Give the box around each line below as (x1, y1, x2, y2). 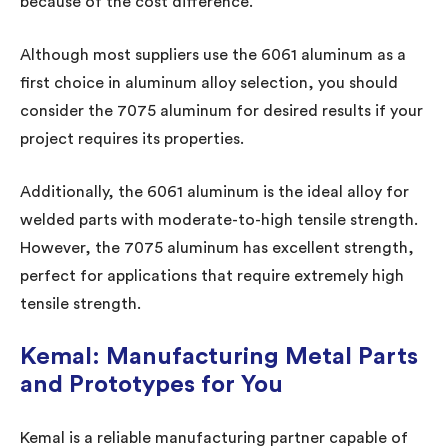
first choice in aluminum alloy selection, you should (20, 74, 398, 91)
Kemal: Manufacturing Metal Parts (20, 344, 418, 369)
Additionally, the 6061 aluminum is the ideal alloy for (20, 183, 409, 200)
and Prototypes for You (20, 372, 283, 397)
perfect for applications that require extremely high (20, 267, 404, 284)
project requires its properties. (20, 130, 244, 147)
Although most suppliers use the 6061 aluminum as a (20, 46, 406, 63)
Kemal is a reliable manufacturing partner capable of (20, 429, 408, 446)
